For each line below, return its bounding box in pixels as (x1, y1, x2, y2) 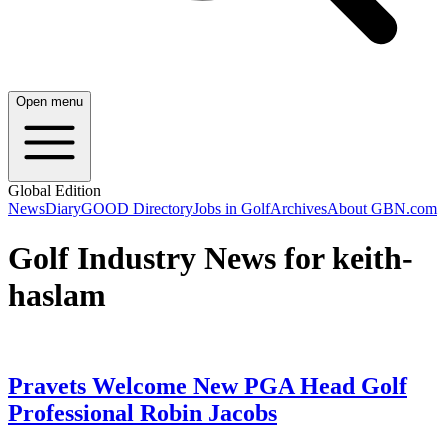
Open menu (16, 94, 83, 110)
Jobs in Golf (193, 200, 270, 218)
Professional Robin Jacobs (8, 400, 277, 427)
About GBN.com (327, 200, 437, 218)
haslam (8, 276, 106, 313)
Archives (270, 200, 327, 218)
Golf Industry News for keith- (8, 239, 413, 276)
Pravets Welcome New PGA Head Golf (8, 373, 407, 400)
